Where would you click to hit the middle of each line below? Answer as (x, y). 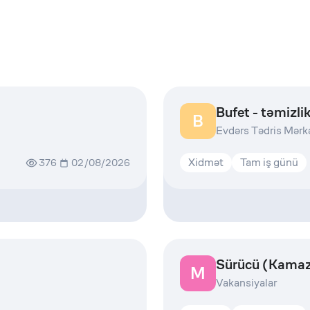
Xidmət (206, 162)
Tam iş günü (269, 162)
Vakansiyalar (246, 283)
